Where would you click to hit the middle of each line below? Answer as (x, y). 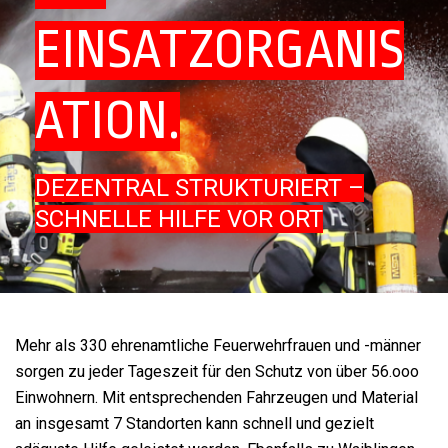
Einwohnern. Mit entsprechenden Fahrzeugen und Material (216, 397)
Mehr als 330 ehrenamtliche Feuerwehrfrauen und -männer (218, 345)
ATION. (107, 121)
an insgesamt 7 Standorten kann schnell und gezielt (194, 423)
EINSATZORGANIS (219, 50)
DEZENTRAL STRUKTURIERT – (199, 188)
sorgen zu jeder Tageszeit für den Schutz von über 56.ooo (217, 371)
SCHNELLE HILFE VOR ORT (179, 219)
